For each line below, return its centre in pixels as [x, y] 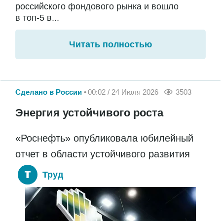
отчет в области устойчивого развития [103, 154]
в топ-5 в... [37, 18]
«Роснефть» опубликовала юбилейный [104, 138]
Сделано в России [49, 92]
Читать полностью [110, 44]
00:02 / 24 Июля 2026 [123, 92]
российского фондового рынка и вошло [97, 6]
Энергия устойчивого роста [89, 113]
